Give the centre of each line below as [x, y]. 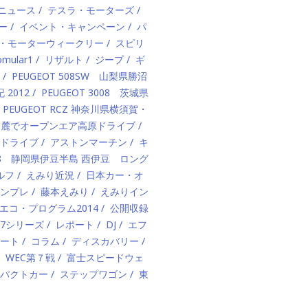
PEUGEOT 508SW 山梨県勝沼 [79, 76]
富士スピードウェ [105, 257]
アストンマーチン [88, 142]
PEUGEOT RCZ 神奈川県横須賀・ [75, 109]
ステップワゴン [93, 274]
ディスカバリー [105, 241]
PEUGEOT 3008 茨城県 [95, 92]
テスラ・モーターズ [91, 10]
